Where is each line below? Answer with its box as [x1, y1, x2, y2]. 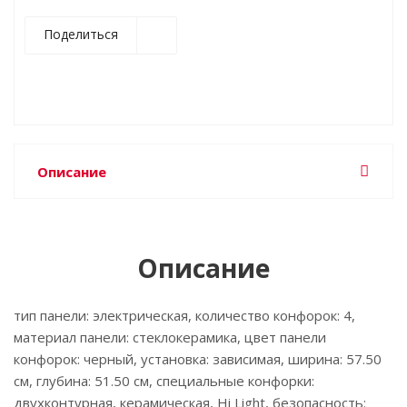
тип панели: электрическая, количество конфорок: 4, [14, 306, 355, 324]
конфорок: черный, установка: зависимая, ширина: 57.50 [14, 350, 382, 368]
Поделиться [44, 25, 118, 43]
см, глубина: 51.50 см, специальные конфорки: [14, 372, 314, 390]
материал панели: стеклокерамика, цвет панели [14, 328, 326, 346]
